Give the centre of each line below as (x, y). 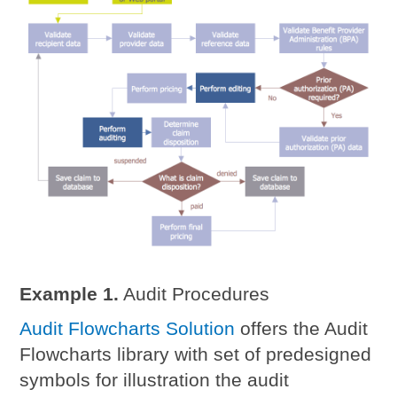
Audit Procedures (195, 293)
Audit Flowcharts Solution (128, 328)
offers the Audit (302, 328)
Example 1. (70, 293)
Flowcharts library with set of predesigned (196, 354)
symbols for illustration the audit (155, 379)
